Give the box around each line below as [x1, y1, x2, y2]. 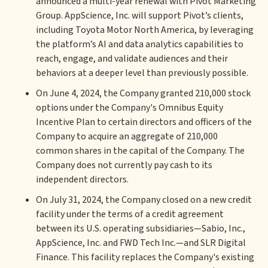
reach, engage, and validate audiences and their [36, 52, 228, 65]
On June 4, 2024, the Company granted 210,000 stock [36, 87, 251, 100]
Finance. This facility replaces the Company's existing [36, 251, 254, 264]
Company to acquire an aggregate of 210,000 [36, 130, 218, 143]
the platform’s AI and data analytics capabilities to [36, 38, 243, 51]
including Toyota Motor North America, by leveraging [36, 23, 254, 36]
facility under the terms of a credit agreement [36, 208, 224, 221]
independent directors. [36, 173, 129, 186]
